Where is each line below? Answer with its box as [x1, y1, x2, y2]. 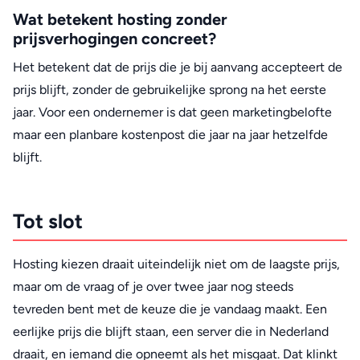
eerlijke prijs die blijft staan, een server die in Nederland [13, 323, 329, 339]
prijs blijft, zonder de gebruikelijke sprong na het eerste [13, 82, 326, 98]
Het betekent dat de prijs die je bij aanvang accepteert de [13, 59, 342, 76]
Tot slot [13, 209, 83, 234]
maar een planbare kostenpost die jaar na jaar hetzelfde [13, 127, 328, 143]
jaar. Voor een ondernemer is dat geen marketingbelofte [13, 104, 332, 121]
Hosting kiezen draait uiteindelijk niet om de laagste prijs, [13, 256, 340, 272]
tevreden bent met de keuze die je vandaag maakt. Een [13, 301, 327, 317]
